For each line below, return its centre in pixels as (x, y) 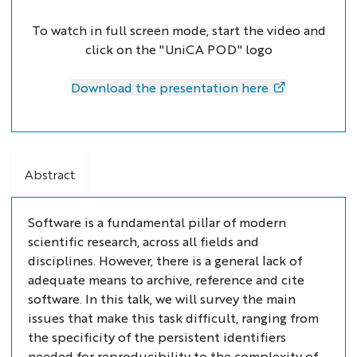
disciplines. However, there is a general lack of (165, 261)
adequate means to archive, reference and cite (166, 280)
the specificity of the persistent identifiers (157, 337)
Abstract (50, 175)
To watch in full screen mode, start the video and (178, 30)
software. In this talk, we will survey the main (161, 299)
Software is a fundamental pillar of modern (157, 222)
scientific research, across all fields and (143, 241)
